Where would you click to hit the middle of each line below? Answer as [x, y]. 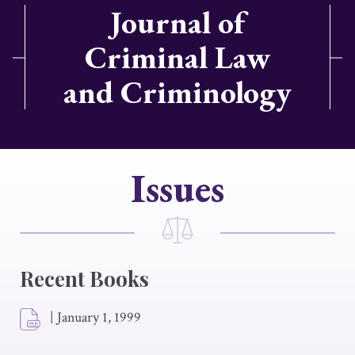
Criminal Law [177, 57]
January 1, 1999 [99, 317]
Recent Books [84, 279]
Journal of [177, 22]
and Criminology [177, 92]
